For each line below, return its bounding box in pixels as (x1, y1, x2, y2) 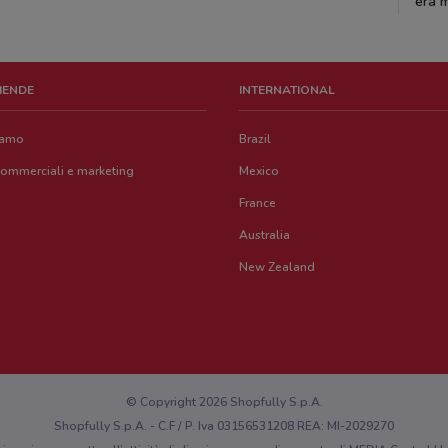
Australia (239, 227, 291, 243)
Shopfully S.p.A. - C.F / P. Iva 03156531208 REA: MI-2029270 (54, 418, 394, 434)
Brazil (239, 131, 272, 147)
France (239, 195, 277, 211)
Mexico (239, 163, 280, 179)
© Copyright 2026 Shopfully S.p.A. (125, 394, 323, 410)
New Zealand (239, 259, 316, 275)
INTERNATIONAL (239, 82, 336, 98)
